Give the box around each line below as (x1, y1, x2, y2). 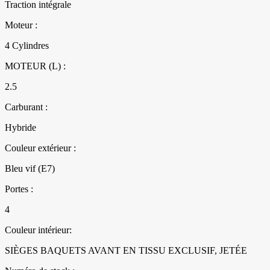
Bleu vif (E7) (5, 163, 55, 174)
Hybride (5, 122, 36, 133)
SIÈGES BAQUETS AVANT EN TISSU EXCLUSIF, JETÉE (5, 245, 247, 256)
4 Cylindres (5, 40, 49, 51)
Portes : (5, 184, 33, 195)
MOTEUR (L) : (5, 61, 66, 72)
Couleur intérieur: (5, 225, 72, 236)
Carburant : (5, 102, 48, 113)
